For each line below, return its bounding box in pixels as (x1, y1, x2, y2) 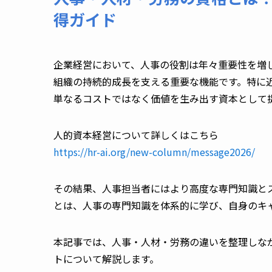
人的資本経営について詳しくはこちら (53, 127, 221, 142)
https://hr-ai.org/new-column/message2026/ (53, 144, 255, 159)
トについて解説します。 (53, 251, 161, 266)
